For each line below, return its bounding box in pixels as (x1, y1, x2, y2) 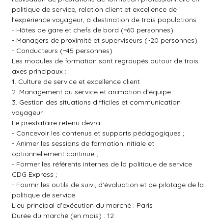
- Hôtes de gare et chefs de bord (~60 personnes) (12, 26, 173, 34)
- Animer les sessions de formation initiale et (12, 139, 154, 148)
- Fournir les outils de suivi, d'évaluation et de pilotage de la (12, 180, 204, 189)
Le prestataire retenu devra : (12, 118, 104, 127)
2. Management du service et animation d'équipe (12, 87, 171, 96)
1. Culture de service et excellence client (12, 77, 140, 86)
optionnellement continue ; (12, 149, 98, 158)
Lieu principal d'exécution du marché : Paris (12, 201, 153, 210)
